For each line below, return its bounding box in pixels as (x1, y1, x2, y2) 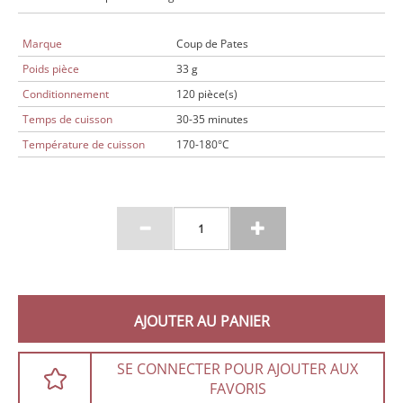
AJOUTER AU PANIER (133, 311, 270, 331)
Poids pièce (22, 61, 79, 76)
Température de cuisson (22, 137, 145, 152)
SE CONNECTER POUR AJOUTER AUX (117, 359, 359, 379)
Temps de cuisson (22, 112, 112, 127)
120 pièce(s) (175, 86, 237, 102)
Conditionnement (22, 86, 109, 102)
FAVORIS (209, 379, 266, 399)
